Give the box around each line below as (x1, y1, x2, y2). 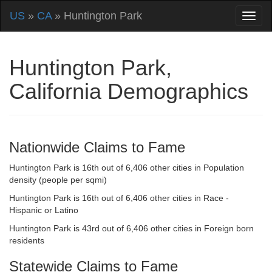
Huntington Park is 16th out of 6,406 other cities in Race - (9, 193, 229, 203)
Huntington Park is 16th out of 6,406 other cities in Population (9, 163, 244, 172)
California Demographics (9, 79, 248, 104)
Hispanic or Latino (9, 205, 78, 215)
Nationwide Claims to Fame (9, 139, 185, 155)
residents (9, 236, 44, 245)
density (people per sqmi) (9, 175, 107, 185)
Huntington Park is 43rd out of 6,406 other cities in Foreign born (9, 223, 254, 233)
